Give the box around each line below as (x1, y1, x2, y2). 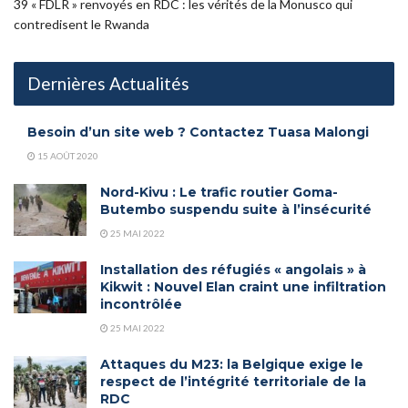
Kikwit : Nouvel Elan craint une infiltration (100, 279, 386, 296)
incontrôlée (100, 296, 182, 313)
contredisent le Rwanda (14, 16, 149, 33)
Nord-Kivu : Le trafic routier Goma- (100, 184, 338, 201)
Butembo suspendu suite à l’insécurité (100, 201, 372, 219)
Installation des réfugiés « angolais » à (100, 261, 366, 279)
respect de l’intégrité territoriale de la (100, 373, 366, 391)
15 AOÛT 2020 (36, 150, 98, 162)
